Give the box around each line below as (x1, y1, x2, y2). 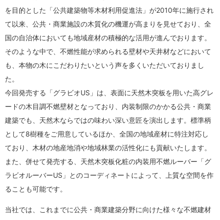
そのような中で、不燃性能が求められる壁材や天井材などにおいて (5, 47, 211, 56)
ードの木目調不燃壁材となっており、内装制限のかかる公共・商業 (5, 102, 211, 111)
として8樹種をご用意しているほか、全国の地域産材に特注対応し (5, 130, 209, 138)
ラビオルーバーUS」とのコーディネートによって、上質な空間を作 (5, 171, 214, 180)
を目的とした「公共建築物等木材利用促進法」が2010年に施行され (5, 6, 214, 15)
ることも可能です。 (5, 185, 67, 193)
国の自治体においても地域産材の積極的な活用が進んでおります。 (5, 33, 211, 42)
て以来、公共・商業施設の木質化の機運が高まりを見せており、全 (5, 20, 211, 28)
